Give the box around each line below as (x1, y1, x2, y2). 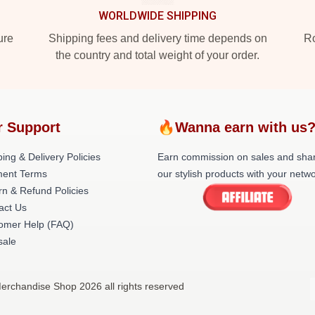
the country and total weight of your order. (56, 49, 259, 61)
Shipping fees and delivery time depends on (48, 32, 267, 44)
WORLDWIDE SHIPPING (98, 9, 217, 22)
